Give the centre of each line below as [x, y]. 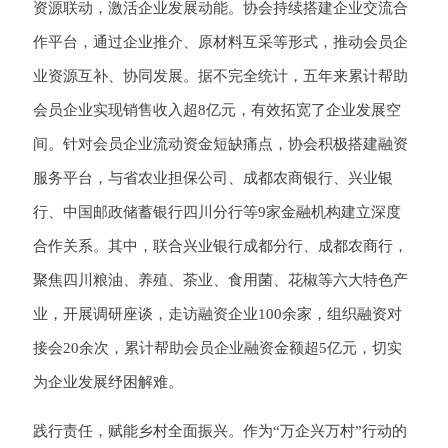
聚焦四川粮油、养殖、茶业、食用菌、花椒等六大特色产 [220, 280]
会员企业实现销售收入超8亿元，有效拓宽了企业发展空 [217, 110]
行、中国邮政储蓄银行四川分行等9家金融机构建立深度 [217, 212]
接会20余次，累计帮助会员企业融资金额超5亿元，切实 [217, 348]
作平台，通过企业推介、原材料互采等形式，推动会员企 [220, 42]
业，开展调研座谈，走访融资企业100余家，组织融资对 [217, 314]
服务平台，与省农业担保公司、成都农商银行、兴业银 [213, 178]
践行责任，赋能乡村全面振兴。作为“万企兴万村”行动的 [220, 431]
